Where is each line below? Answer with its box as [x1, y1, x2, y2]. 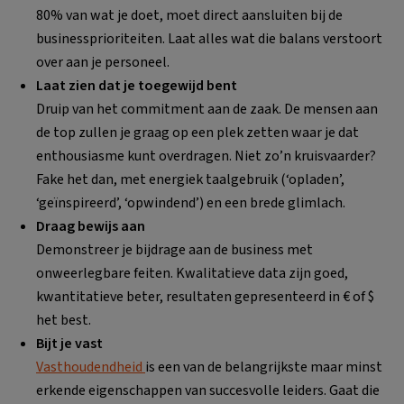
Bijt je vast [36, 334, 103, 353]
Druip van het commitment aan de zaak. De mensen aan [36, 99, 378, 119]
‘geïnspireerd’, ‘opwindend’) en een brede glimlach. [36, 193, 345, 213]
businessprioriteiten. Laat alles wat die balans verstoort [36, 29, 382, 49]
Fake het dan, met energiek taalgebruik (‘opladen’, [36, 170, 344, 189]
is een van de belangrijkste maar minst [145, 357, 382, 377]
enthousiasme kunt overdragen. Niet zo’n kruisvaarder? [36, 146, 376, 166]
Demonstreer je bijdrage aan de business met [36, 240, 313, 260]
